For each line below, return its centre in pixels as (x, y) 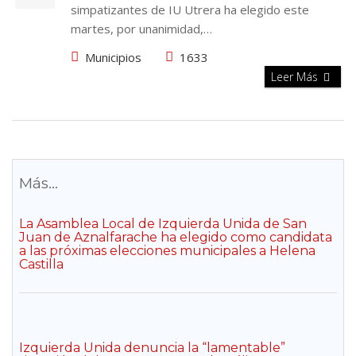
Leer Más (296, 77)
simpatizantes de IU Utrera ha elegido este (190, 10)
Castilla (41, 264)
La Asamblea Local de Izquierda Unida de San (163, 224)
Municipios (113, 57)
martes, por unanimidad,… (141, 29)
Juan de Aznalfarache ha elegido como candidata (176, 237)
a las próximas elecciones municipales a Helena (167, 251)
